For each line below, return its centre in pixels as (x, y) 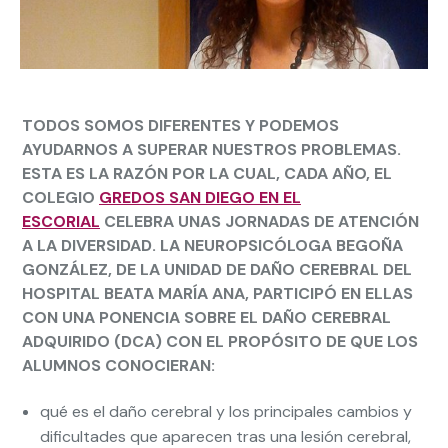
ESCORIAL (61, 221)
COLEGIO (60, 197)
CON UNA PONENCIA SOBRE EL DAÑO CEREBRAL (206, 317)
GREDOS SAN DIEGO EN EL (200, 197)
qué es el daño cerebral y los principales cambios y (226, 411)
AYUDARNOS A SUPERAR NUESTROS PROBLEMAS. (211, 149)
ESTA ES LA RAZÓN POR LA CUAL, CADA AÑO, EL (207, 173)
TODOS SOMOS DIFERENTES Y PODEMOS (180, 125)
